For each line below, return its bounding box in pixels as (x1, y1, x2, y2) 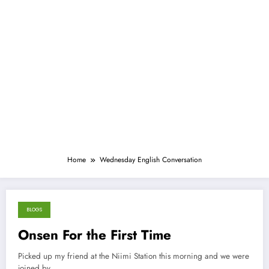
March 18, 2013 (32, 212, 77, 222)
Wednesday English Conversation (100, 154, 202, 165)
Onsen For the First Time (18, 225, 171, 244)
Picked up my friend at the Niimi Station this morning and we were (18, 250, 249, 262)
